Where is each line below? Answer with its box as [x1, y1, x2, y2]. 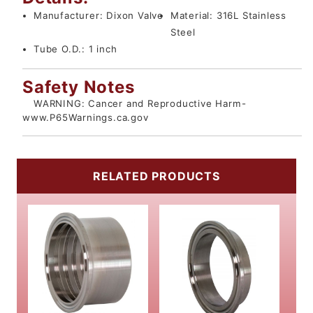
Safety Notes [22, 77, 135, 98]
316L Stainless [216, 10, 287, 22]
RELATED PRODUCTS [93, 169, 220, 184]
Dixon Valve [106, 10, 164, 22]
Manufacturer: [34, 10, 107, 22]
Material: [170, 10, 217, 22]
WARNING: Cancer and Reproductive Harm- [34, 98, 247, 110]
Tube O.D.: [34, 43, 89, 55]
